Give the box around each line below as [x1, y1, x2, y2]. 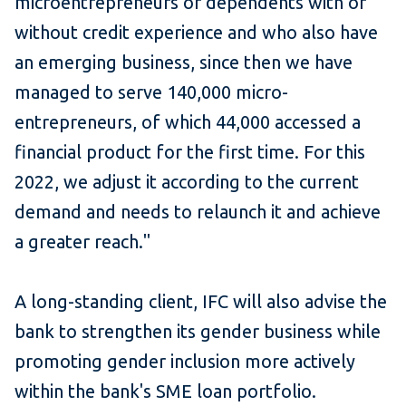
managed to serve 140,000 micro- [14, 82, 288, 103]
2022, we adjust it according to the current [14, 171, 359, 193]
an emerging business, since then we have [14, 52, 353, 73]
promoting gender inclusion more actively [14, 351, 355, 372]
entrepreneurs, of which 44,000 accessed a [14, 111, 361, 133]
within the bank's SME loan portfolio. [14, 381, 316, 402]
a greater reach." [14, 231, 150, 253]
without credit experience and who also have [14, 22, 378, 43]
